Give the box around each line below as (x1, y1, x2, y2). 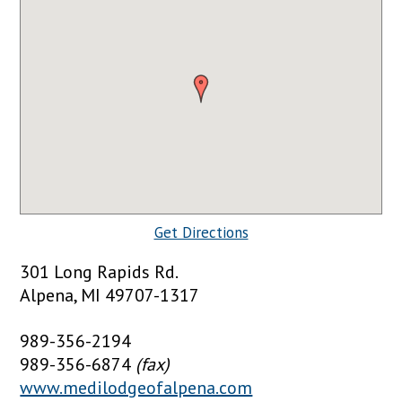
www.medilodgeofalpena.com (20, 375, 253, 399)
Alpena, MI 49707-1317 (20, 283, 200, 307)
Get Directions (153, 222, 249, 242)
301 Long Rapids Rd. (20, 259, 179, 284)
